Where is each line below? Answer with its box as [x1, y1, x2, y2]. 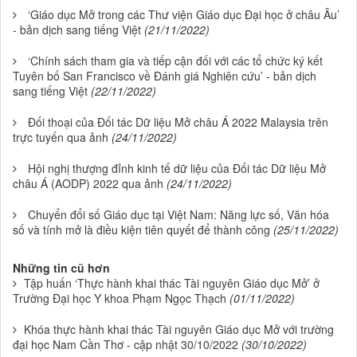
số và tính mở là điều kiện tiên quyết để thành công [13, 221, 270, 237]
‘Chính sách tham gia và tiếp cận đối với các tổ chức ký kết [28, 52, 323, 69]
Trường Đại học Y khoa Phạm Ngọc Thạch [13, 289, 226, 306]
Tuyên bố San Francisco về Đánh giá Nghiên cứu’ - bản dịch [13, 67, 316, 84]
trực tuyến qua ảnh [13, 128, 108, 145]
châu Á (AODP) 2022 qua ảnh [13, 175, 163, 191]
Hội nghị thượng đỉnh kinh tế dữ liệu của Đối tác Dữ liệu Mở [28, 159, 326, 176]
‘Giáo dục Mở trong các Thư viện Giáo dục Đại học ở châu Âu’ [28, 6, 339, 22]
